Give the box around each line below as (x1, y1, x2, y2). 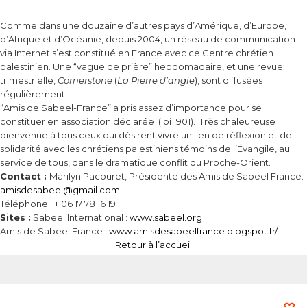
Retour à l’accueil (115, 239, 192, 251)
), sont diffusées (195, 75, 262, 86)
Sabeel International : (31, 212, 130, 223)
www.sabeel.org (130, 212, 202, 223)
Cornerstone (58, 75, 112, 86)
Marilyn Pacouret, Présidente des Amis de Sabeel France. (49, 171, 304, 182)
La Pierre (117, 75, 158, 86)
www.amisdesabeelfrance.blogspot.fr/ (109, 225, 278, 237)
